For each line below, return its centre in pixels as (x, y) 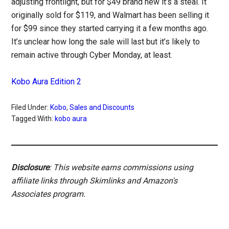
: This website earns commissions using (121, 167)
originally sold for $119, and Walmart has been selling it (110, 15)
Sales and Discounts (102, 107)
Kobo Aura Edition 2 (47, 81)
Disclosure (30, 167)
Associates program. (49, 194)
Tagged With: (33, 118)
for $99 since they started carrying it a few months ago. (110, 28)
